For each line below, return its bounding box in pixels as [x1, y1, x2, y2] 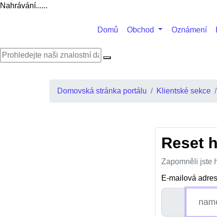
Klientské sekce [156, 87, 211, 95]
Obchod [127, 25, 156, 34]
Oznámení [171, 25, 207, 34]
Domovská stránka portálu [57, 87, 147, 95]
